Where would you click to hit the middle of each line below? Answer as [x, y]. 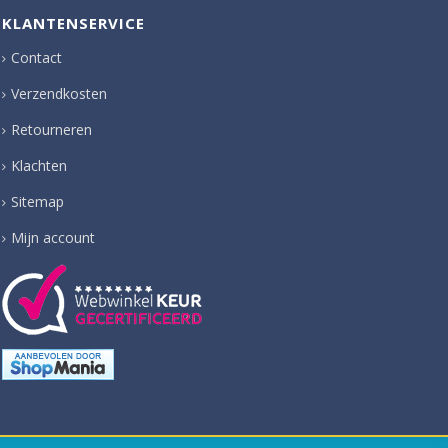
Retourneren [51, 129]
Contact [36, 57]
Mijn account [53, 237]
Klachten [39, 165]
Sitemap [37, 201]
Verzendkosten [59, 93]
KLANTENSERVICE [73, 22]
